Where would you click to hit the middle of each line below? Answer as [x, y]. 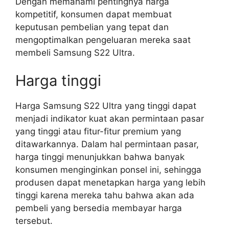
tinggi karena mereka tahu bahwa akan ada [105, 195]
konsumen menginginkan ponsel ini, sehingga [108, 170]
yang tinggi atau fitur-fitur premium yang [98, 131]
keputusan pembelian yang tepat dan [92, 27]
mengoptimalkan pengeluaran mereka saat [103, 40]
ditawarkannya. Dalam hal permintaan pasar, [107, 144]
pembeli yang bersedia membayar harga [99, 208]
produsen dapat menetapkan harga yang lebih [110, 182]
